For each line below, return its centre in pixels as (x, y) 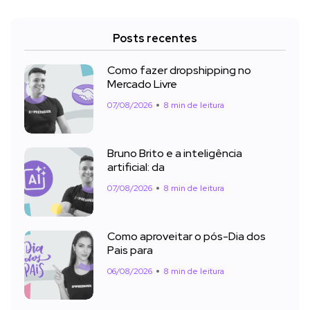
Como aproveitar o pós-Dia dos (186, 237)
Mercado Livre (142, 84)
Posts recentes (155, 38)
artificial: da (136, 167)
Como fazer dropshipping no (179, 71)
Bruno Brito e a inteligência (175, 154)
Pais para (130, 250)
